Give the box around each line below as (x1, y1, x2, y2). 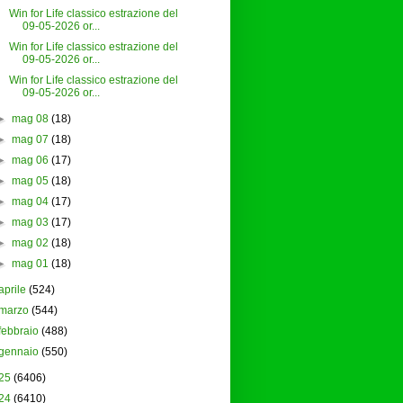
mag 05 (11, 175, 49, 188)
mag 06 (11, 154, 49, 167)
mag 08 (11, 112, 49, 126)
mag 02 (11, 237, 49, 250)
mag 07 (11, 133, 49, 147)
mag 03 (11, 216, 49, 229)
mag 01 (11, 257, 49, 271)
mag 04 (11, 195, 49, 209)
